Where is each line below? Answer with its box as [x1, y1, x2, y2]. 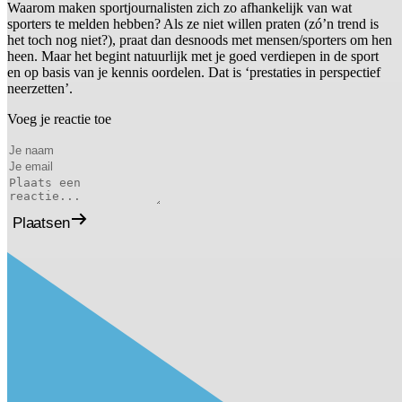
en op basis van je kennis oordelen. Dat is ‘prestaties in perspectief [7, 65, 380, 81]
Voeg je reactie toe [7, 111, 111, 127]
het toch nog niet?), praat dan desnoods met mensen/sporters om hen [7, 32, 392, 48]
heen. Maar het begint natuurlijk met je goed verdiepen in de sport [7, 48, 379, 65]
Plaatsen [13, 214, 70, 232]
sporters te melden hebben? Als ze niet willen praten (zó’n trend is [7, 16, 379, 32]
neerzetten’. [7, 81, 73, 97]
